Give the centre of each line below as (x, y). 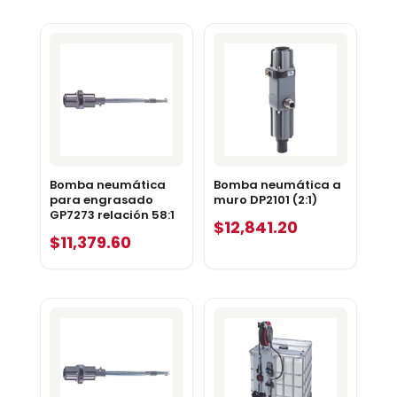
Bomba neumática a (277, 185)
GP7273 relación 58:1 (112, 215)
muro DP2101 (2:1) (265, 200)
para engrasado (101, 200)
